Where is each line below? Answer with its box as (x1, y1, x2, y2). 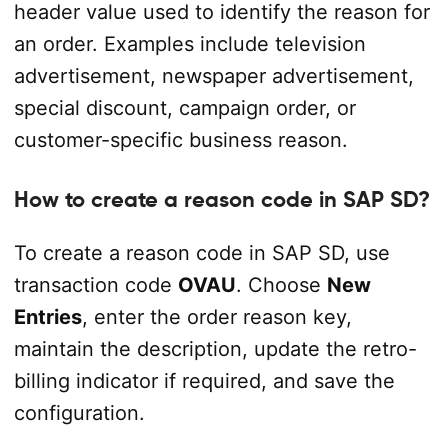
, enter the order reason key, (81, 305, 352, 330)
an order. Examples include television (13, 32, 366, 57)
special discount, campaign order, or (13, 96, 356, 121)
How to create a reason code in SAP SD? (13, 185, 430, 212)
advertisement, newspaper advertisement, (13, 64, 414, 89)
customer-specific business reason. (13, 128, 348, 153)
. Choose (235, 273, 327, 298)
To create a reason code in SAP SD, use (13, 241, 390, 266)
